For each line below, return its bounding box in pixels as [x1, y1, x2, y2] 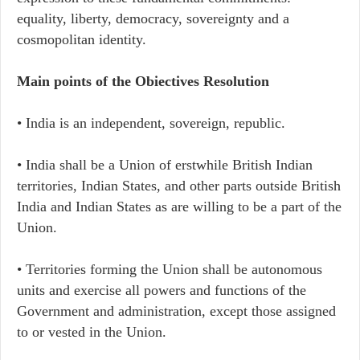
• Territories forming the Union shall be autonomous [17, 261, 322, 277]
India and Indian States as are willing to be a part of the [17, 198, 342, 215]
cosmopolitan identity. [17, 31, 146, 47]
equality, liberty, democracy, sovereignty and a [17, 10, 289, 27]
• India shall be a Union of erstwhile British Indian [17, 157, 313, 173]
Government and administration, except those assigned [17, 303, 336, 319]
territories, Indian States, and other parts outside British [17, 178, 341, 194]
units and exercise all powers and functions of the [17, 282, 306, 298]
